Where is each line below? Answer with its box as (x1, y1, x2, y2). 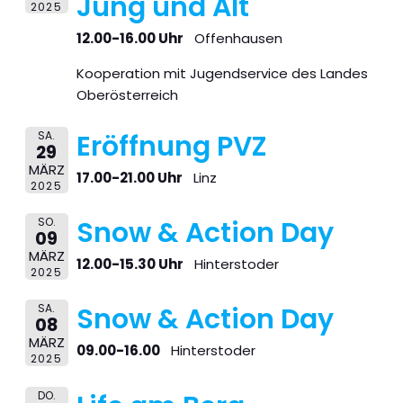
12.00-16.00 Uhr (76, 29, 184, 49)
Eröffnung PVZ (76, 127, 267, 166)
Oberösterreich (76, 85, 178, 105)
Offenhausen (193, 29, 282, 49)
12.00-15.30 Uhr (76, 255, 184, 274)
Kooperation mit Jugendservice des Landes (76, 64, 368, 84)
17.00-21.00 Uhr (76, 167, 183, 187)
